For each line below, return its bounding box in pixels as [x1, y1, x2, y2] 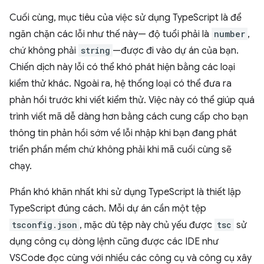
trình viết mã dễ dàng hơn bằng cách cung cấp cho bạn [9, 110, 248, 123]
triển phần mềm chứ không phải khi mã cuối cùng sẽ [9, 143, 232, 156]
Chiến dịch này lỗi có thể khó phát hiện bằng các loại [9, 61, 235, 73]
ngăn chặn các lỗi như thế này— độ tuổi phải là [9, 28, 212, 40]
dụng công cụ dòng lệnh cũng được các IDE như [9, 235, 219, 247]
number [214, 28, 245, 39]
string [81, 44, 110, 56]
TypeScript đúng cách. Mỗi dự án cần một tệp [9, 202, 206, 214]
